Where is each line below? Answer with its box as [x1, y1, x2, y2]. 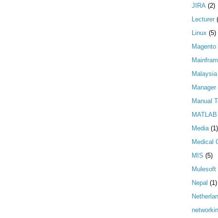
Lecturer [192, 16, 215, 23]
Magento [192, 43, 216, 51]
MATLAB [192, 111, 217, 119]
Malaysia [192, 70, 217, 78]
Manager [192, 84, 216, 91]
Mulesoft [192, 165, 216, 173]
